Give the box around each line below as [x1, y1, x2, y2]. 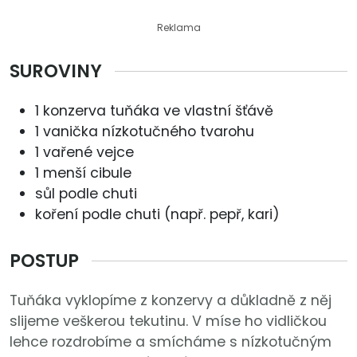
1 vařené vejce [35, 143, 134, 163]
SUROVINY [10, 58, 102, 84]
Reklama [156, 21, 201, 35]
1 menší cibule [35, 163, 131, 183]
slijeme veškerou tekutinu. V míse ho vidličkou [10, 312, 327, 331]
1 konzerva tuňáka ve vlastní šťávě [35, 101, 273, 121]
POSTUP [10, 248, 79, 274]
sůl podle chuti [35, 184, 137, 204]
